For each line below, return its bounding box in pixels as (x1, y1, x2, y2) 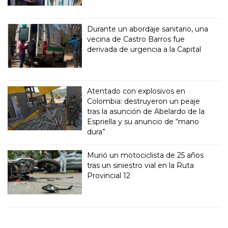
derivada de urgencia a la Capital (87, 44, 202, 54)
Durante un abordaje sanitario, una (87, 24, 209, 34)
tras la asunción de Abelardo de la (87, 107, 205, 117)
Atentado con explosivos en (87, 87, 186, 96)
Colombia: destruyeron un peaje (87, 97, 201, 106)
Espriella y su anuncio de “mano (87, 117, 199, 127)
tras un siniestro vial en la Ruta (87, 161, 194, 170)
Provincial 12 (87, 171, 131, 181)
